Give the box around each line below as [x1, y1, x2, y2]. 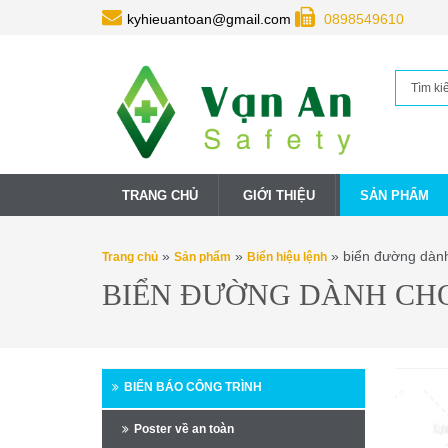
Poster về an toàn [134, 421, 234, 436]
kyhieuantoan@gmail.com [127, 11, 295, 27]
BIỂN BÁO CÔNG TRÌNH [124, 380, 262, 395]
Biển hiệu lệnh [247, 249, 327, 264]
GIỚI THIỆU [243, 187, 315, 203]
